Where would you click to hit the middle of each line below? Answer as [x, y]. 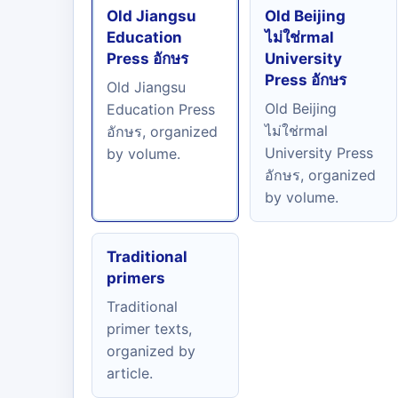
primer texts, [149, 329]
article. [130, 373]
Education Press [161, 109]
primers [136, 278]
